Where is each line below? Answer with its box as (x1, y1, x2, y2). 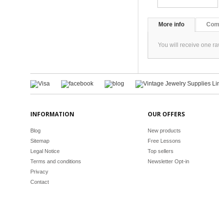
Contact (30, 179, 49, 185)
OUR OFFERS (148, 110, 185, 118)
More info (158, 21, 184, 28)
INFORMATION (30, 110, 74, 118)
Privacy (30, 169, 48, 175)
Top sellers (148, 148, 174, 154)
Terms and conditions (30, 158, 81, 164)
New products (148, 128, 181, 133)
